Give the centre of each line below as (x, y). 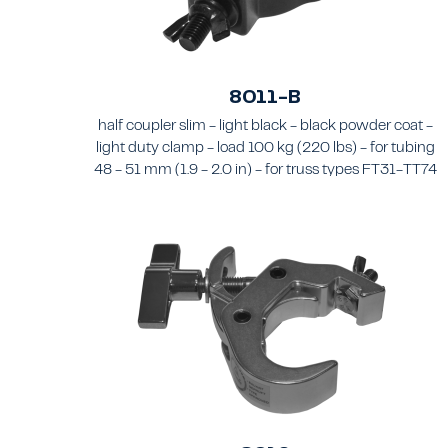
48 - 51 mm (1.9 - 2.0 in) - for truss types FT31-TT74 (265, 171)
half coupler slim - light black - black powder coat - (265, 127)
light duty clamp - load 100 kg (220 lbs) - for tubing (265, 149)
